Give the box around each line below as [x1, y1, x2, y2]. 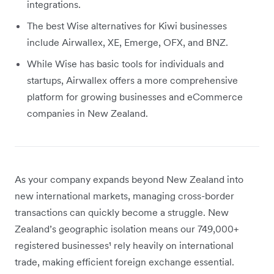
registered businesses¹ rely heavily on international [15, 239, 234, 251]
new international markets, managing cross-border [15, 189, 234, 202]
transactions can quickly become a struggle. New [15, 206, 229, 218]
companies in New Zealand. [27, 106, 148, 119]
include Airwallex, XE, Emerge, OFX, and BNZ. [27, 35, 228, 48]
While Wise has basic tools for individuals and [27, 57, 224, 70]
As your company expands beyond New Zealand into [15, 172, 243, 185]
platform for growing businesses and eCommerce [27, 90, 243, 103]
